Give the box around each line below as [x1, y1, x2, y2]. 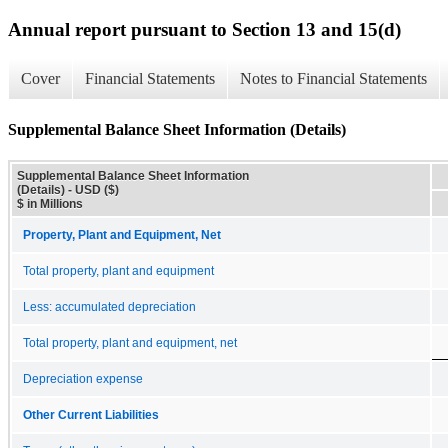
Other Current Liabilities [23, 408, 159, 421]
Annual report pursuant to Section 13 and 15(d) [8, 18, 401, 40]
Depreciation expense [23, 372, 143, 385]
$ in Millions [17, 196, 83, 211]
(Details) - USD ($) [17, 182, 119, 197]
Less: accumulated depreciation [23, 300, 196, 313]
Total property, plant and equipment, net [23, 336, 237, 349]
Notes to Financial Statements [240, 70, 427, 88]
